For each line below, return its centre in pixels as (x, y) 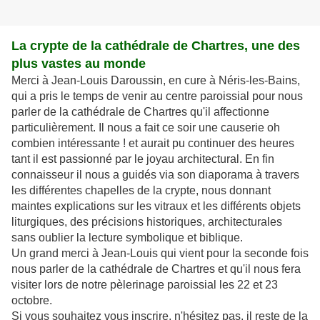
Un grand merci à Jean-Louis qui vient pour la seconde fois (160, 254)
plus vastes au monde (79, 64)
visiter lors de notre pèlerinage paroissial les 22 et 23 (145, 285)
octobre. (32, 301)
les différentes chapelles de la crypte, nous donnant (141, 191)
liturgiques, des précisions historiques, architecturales (147, 222)
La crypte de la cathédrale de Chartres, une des (156, 46)
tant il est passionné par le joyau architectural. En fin (143, 159)
